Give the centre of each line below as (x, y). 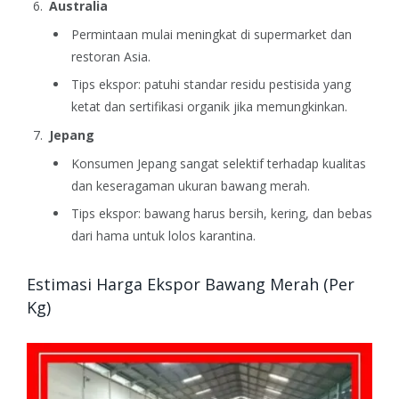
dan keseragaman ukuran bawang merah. (191, 185)
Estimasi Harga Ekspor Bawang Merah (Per (191, 285)
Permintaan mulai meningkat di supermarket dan (212, 34)
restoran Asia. (111, 56)
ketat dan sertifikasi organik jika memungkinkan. (209, 106)
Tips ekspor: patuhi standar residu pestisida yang (211, 84)
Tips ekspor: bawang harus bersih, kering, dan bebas (222, 213)
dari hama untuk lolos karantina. (163, 235)
